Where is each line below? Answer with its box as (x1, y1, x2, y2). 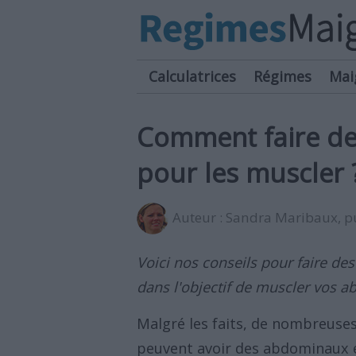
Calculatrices (149, 67, 236, 86)
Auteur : (172, 208, 226, 226)
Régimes (253, 67, 311, 86)
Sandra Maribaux (226, 208, 338, 226)
